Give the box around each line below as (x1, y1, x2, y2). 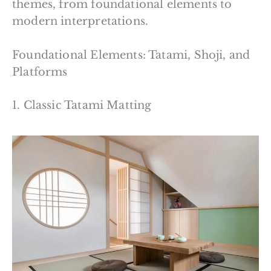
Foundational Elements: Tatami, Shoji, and (12, 48, 250, 62)
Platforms (12, 65, 68, 79)
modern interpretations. (12, 14, 149, 28)
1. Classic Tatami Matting (12, 99, 152, 113)
